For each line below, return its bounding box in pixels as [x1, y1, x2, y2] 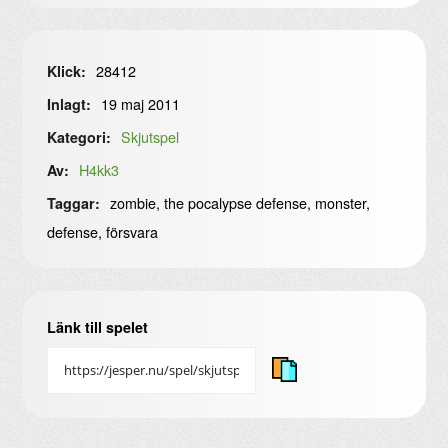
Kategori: [46, 126, 111, 147]
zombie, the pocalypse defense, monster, [106, 191, 371, 213]
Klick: [46, 60, 86, 81]
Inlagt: [46, 93, 91, 114]
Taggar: [46, 192, 100, 213]
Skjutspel [121, 125, 180, 147]
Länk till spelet [46, 317, 148, 338]
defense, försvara [46, 220, 158, 242]
